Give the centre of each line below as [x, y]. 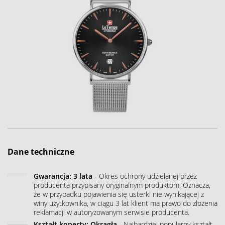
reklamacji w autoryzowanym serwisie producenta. [111, 212]
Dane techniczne [41, 151]
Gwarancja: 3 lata [63, 176]
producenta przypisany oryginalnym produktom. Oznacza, [122, 185]
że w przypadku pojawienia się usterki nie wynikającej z [119, 194]
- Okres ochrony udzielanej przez [145, 176]
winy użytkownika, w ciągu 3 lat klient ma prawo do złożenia [126, 203]
